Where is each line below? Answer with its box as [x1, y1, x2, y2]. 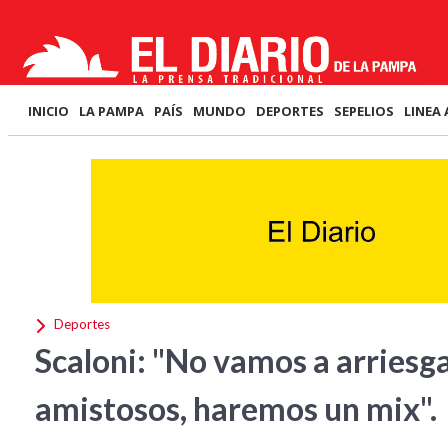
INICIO [28, 102, 69, 120]
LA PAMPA [79, 102, 144, 120]
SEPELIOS [334, 102, 394, 120]
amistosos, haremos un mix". [35, 389, 437, 428]
